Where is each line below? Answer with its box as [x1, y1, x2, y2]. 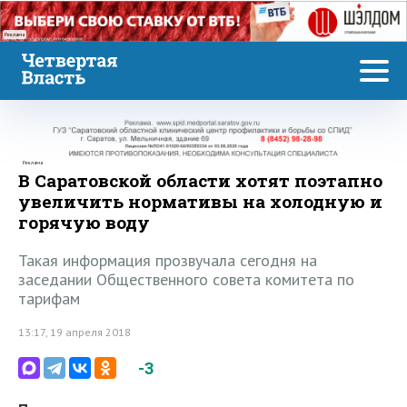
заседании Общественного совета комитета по [18, 269, 354, 291]
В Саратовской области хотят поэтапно [18, 169, 382, 193]
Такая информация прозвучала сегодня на [18, 250, 317, 272]
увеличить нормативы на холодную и [18, 190, 382, 213]
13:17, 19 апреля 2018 [18, 325, 131, 340]
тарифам [18, 288, 80, 310]
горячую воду [18, 211, 150, 234]
